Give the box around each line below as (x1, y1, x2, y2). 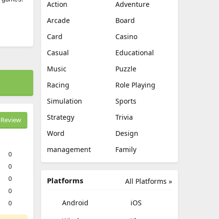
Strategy (47, 112, 74, 122)
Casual (47, 48, 69, 57)
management (47, 145, 91, 154)
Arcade (47, 16, 70, 25)
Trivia (115, 112, 133, 122)
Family (115, 145, 136, 154)
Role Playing (115, 80, 155, 89)
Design (115, 129, 138, 138)
